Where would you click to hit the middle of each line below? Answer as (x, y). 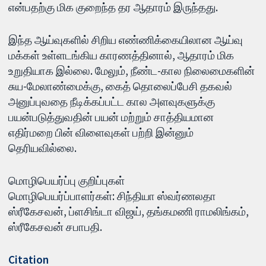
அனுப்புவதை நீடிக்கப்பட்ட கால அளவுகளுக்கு (112, 101)
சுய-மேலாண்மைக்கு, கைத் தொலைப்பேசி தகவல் (121, 86)
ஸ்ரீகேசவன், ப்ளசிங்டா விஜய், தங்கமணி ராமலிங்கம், (129, 211)
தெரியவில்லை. (43, 148)
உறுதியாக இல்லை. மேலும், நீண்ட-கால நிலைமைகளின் (132, 70)
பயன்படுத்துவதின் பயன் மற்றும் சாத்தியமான (111, 117)
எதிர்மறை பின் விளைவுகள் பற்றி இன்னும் (101, 132)
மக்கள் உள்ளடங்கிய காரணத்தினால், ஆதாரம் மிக (121, 55)
